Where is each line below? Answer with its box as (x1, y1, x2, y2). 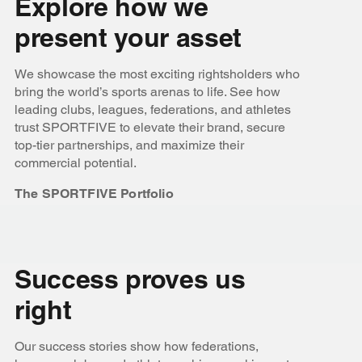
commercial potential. (14, 155, 140, 171)
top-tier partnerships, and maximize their (14, 137, 244, 154)
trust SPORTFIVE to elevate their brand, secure (14, 120, 285, 136)
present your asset (14, 22, 242, 53)
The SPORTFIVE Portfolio (14, 186, 174, 202)
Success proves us (14, 263, 246, 295)
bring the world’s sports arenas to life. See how (14, 84, 280, 100)
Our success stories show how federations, (14, 339, 259, 355)
